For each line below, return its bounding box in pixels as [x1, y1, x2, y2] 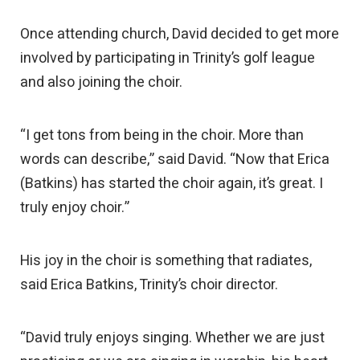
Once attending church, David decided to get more [20, 23, 340, 46]
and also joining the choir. [20, 72, 183, 94]
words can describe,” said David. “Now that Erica [20, 149, 330, 171]
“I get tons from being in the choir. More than [20, 125, 305, 147]
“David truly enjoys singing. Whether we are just [20, 327, 325, 350]
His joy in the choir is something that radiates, [20, 250, 313, 272]
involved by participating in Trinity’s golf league [20, 47, 316, 70]
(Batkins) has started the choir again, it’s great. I [20, 173, 324, 195]
